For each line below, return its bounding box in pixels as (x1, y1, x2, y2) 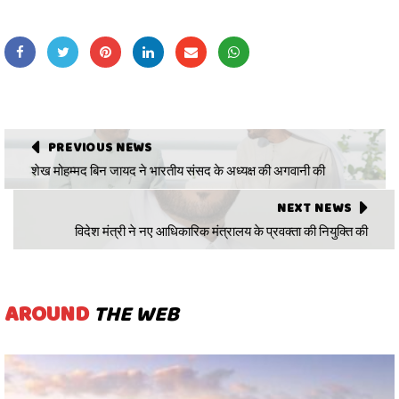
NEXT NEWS (276, 198, 352, 216)
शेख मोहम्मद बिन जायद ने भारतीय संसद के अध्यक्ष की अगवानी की (31, 160, 325, 181)
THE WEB (94, 297, 179, 329)
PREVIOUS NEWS (47, 137, 152, 156)
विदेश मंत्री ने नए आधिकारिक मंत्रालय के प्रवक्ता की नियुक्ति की (75, 221, 368, 241)
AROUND (4, 297, 94, 329)
